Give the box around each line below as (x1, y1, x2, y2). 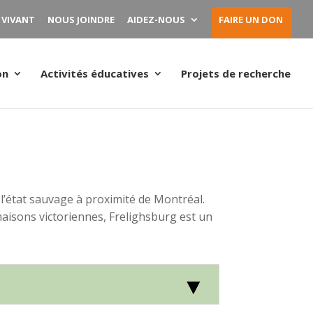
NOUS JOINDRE (48, 13, 115, 26)
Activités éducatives (41, 66, 149, 80)
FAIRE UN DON (219, 13, 283, 26)
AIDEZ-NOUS (127, 13, 185, 26)
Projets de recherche (181, 66, 291, 80)
